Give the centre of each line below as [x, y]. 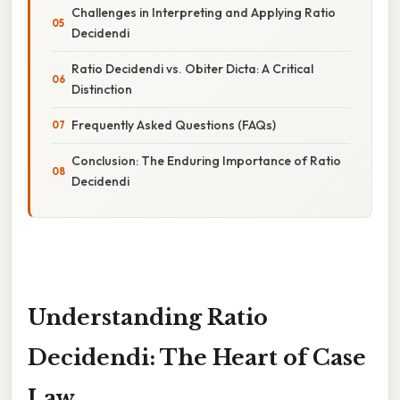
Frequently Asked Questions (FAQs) [174, 125]
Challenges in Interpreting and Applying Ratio [204, 12]
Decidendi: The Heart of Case [197, 357]
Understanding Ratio [148, 317]
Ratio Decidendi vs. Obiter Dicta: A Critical [192, 68]
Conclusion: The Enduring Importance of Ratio [206, 160]
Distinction [102, 89]
